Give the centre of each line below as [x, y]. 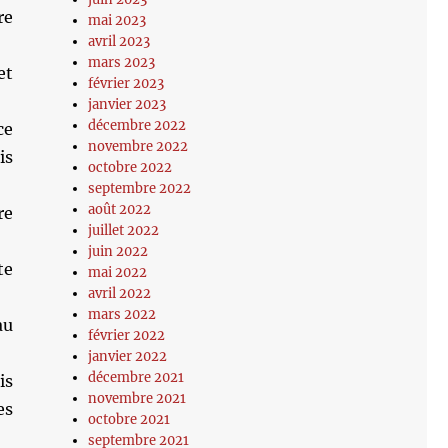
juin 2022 [118, 251]
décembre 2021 [136, 377]
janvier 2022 [128, 356]
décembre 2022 [137, 125]
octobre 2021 [129, 419]
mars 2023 [122, 62]
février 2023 [126, 83]
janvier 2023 [127, 104]
